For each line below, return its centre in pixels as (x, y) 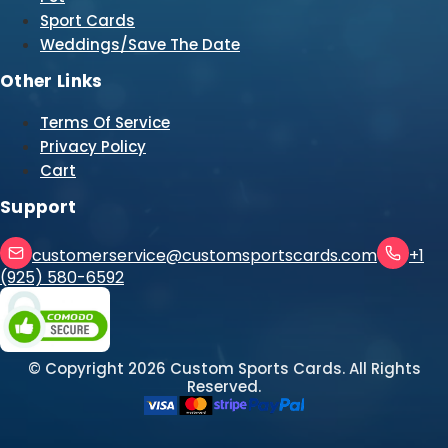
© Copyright (77, 368)
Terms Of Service (105, 122)
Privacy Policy (93, 146)
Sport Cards (87, 20)
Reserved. (224, 386)
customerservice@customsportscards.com (204, 255)
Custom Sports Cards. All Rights (293, 368)
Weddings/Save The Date (140, 44)
